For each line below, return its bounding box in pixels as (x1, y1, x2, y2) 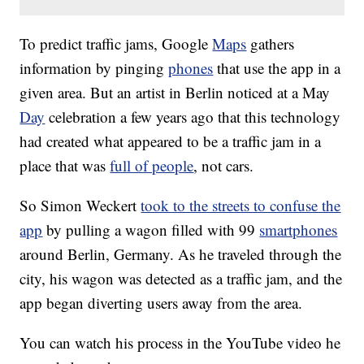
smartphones (259, 219, 338, 240)
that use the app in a (213, 58, 341, 79)
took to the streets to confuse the (141, 195, 341, 216)
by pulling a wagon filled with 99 (42, 219, 260, 240)
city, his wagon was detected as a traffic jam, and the (19, 268, 343, 289)
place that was (19, 155, 110, 176)
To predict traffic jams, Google (19, 33, 213, 54)
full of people (110, 155, 194, 176)
